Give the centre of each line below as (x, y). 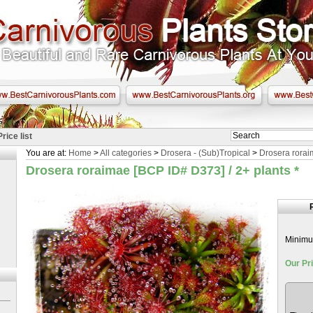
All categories (126, 153)
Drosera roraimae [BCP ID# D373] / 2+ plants (160, 170)
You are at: (47, 153)
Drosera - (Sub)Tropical (205, 153)
